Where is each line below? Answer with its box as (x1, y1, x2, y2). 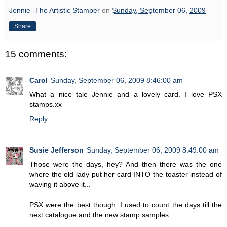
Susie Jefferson (29, 145, 84, 154)
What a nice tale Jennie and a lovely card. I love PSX (29, 90, 222, 98)
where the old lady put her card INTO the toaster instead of (29, 170, 222, 178)
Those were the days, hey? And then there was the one (29, 160, 222, 168)
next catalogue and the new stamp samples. (29, 210, 171, 219)
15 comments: (5, 48, 67, 59)
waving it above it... (29, 180, 91, 188)
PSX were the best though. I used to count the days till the (29, 200, 222, 209)
